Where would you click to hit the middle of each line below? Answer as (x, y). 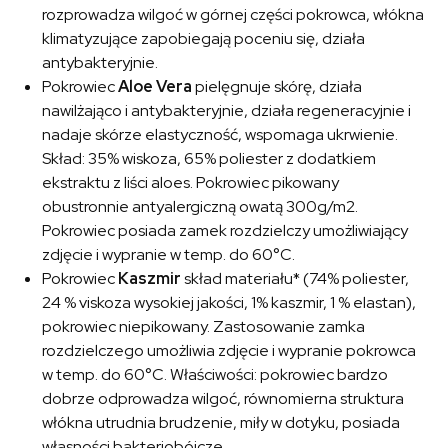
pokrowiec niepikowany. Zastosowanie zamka (204, 327)
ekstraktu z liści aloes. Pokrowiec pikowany (191, 183)
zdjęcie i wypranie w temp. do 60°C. (169, 255)
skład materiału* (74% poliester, (295, 279)
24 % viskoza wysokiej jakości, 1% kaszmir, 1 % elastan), (229, 303)
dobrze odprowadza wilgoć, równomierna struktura (223, 399)
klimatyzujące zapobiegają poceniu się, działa (204, 39)
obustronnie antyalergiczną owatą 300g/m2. (200, 207)
